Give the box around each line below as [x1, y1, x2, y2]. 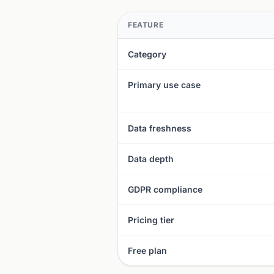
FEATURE [128, 20, 164, 29]
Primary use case [128, 80, 201, 90]
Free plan [128, 245, 167, 256]
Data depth [128, 154, 174, 164]
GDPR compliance [128, 184, 202, 194]
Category [128, 49, 166, 59]
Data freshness [128, 123, 191, 133]
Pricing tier [128, 215, 174, 225]
